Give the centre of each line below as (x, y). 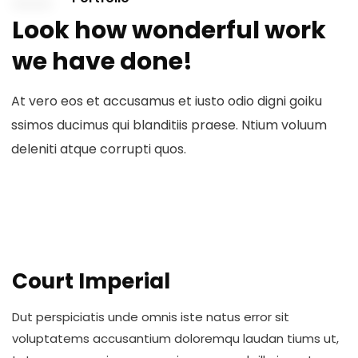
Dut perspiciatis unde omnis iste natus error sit (151, 317)
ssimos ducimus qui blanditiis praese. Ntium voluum (169, 125)
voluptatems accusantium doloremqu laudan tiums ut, (175, 338)
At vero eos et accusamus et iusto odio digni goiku (167, 101)
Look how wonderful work (169, 30)
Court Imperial (91, 281)
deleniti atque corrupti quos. (99, 149)
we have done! (102, 62)
